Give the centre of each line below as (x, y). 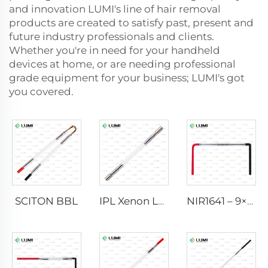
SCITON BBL (47, 201)
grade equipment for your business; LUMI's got (127, 78)
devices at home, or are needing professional (122, 64)
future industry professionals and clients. (112, 36)
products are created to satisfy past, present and (131, 23)
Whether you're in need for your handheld (115, 50)
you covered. (41, 92)
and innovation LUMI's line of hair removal (115, 9)
